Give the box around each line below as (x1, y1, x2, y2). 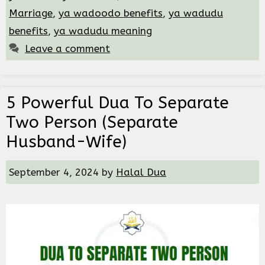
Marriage (9, 7, 53, 20)
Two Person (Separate (6, 112, 178, 132)
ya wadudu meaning (54, 25, 152, 37)
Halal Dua (116, 166, 166, 179)
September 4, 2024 (9, 166, 99, 179)
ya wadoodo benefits (59, 7, 163, 20)
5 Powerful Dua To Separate (6, 93, 229, 113)
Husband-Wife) (6, 132, 127, 152)
